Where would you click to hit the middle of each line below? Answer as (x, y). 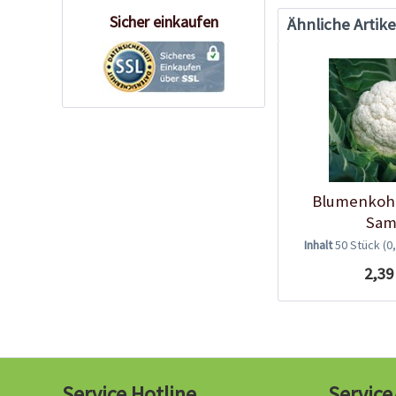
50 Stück (358, 244)
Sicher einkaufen (164, 22)
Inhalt (319, 244)
